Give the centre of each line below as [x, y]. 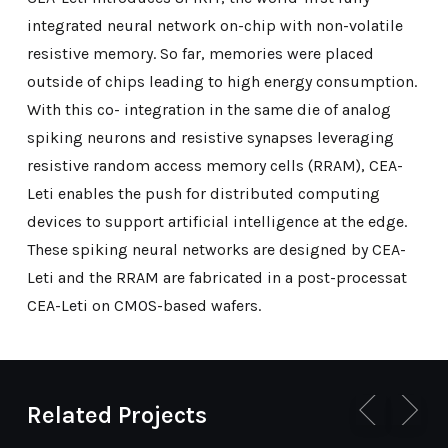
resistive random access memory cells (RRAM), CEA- [214, 165]
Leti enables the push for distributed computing [203, 193]
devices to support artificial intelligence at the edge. [216, 221]
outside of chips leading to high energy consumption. [221, 81]
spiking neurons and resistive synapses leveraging [210, 137]
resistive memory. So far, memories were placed [200, 53]
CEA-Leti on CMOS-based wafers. [143, 305]
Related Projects [116, 414]
